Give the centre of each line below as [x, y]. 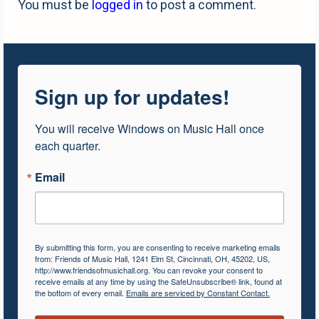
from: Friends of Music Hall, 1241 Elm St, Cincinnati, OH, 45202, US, [152, 259]
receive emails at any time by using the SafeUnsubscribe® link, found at [158, 282]
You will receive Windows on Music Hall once [150, 129]
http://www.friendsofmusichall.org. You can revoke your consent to [149, 270]
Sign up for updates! [132, 97]
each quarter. [68, 146]
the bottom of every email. [80, 293]
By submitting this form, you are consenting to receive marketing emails [158, 247]
